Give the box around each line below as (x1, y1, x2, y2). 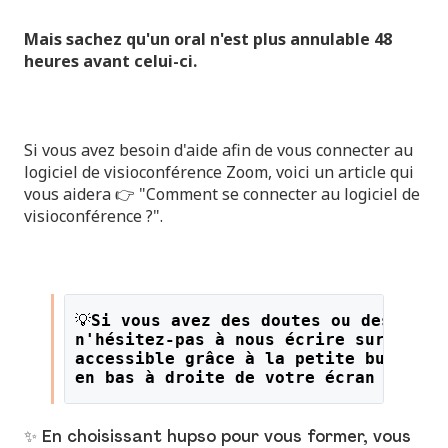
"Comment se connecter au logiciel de (139, 182, 420, 205)
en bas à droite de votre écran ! (74, 367, 395, 387)
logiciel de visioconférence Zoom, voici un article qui (24, 160, 414, 183)
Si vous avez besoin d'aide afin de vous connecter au (24, 138, 413, 161)
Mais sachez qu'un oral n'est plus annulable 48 (24, 28, 392, 50)
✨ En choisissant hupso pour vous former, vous (24, 429, 411, 446)
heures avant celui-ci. (24, 50, 197, 72)
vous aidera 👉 (24, 182, 139, 205)
